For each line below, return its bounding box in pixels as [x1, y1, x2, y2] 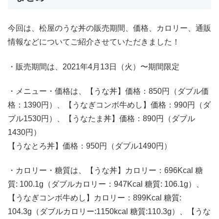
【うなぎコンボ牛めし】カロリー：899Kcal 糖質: [8, 194, 181, 202]
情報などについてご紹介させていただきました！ [8, 38, 180, 46]
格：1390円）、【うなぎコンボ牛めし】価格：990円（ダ [8, 101, 211, 109]
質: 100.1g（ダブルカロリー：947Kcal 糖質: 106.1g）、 [8, 180, 204, 189]
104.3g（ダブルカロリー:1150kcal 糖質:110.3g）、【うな [8, 207, 211, 216]
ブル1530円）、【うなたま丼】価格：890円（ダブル [8, 114, 195, 123]
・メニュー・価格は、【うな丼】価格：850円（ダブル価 [8, 87, 209, 96]
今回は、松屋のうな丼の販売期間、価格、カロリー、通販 [8, 24, 211, 33]
